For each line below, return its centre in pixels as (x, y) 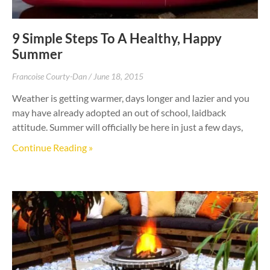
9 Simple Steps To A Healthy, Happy (117, 38)
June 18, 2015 (118, 76)
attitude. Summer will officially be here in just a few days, (127, 127)
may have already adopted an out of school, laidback (119, 112)
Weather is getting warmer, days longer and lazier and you (131, 98)
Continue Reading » (52, 147)
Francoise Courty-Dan (50, 76)
